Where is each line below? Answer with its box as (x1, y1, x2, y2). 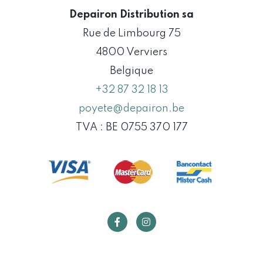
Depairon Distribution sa (69, 9, 194, 20)
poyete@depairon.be (79, 103, 184, 114)
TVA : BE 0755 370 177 (75, 122, 188, 133)
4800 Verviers (96, 46, 167, 58)
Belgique (110, 65, 153, 76)
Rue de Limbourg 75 (82, 28, 181, 39)
